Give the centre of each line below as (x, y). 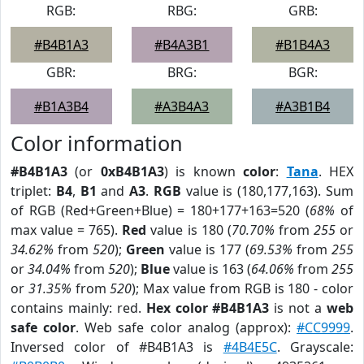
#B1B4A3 (303, 45)
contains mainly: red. (78, 308)
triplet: (33, 191)
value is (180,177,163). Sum (267, 191)
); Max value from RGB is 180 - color (243, 288)
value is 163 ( (210, 269)
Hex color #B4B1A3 (208, 308)
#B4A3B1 (182, 45)
